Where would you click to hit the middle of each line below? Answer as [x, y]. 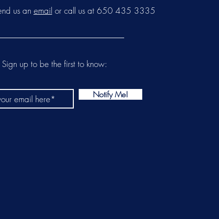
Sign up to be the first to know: [55, 64]
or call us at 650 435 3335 [104, 11]
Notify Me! [110, 94]
